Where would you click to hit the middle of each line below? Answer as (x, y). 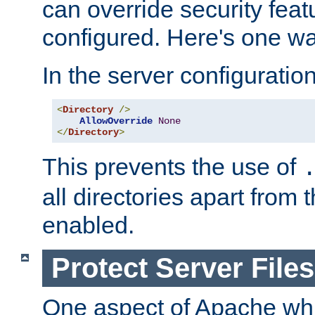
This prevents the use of (172, 167)
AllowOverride (116, 121)
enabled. (88, 225)
